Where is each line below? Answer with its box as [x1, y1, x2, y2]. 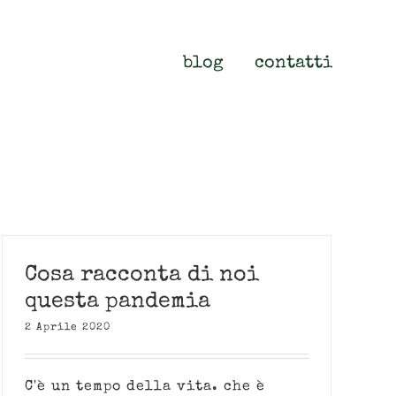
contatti [255, 55, 332, 72]
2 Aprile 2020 [25, 323, 110, 333]
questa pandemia [25, 291, 210, 313]
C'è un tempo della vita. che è [25, 380, 265, 394]
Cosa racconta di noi [25, 264, 259, 286]
